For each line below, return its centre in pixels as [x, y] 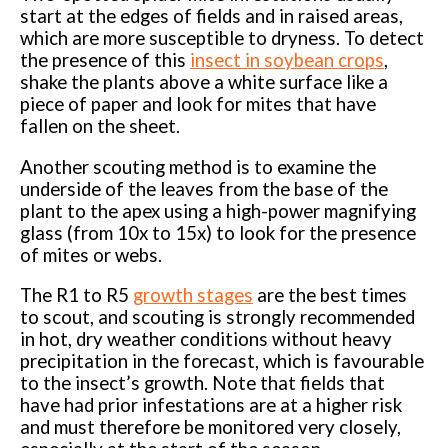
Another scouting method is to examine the [198, 166]
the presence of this [105, 59]
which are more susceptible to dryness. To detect [222, 37]
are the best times [330, 295]
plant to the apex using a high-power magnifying [218, 210]
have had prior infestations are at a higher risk [211, 405]
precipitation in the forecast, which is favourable [222, 361]
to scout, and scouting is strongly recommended [218, 317]
